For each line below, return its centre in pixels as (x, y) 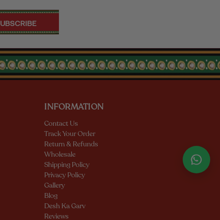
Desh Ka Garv (65, 206)
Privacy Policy (65, 175)
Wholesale (60, 154)
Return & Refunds (71, 144)
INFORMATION (74, 107)
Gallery (55, 185)
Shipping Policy (67, 165)
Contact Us (61, 123)
